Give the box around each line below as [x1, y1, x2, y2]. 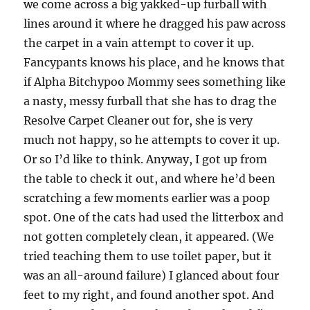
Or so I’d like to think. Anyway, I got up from [24, 152, 268, 166]
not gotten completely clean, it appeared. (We [24, 230, 275, 244]
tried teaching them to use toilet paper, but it [24, 249, 273, 263]
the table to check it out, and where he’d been [24, 172, 276, 185]
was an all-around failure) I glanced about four [24, 268, 280, 282]
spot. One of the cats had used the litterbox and [24, 210, 284, 224]
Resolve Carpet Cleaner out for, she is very [24, 113, 253, 127]
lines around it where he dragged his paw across [24, 17, 286, 30]
